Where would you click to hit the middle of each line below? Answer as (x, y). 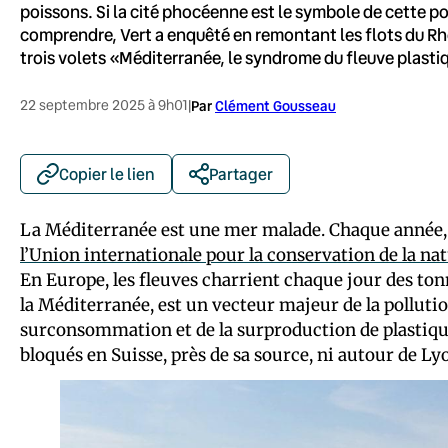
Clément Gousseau (275, 105)
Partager (241, 173)
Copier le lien (107, 173)
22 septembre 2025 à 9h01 (104, 104)
